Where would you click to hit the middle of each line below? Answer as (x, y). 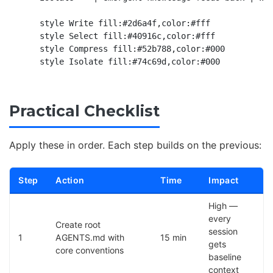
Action (70, 180)
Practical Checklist (84, 111)
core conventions (90, 250)
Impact (224, 180)
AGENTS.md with (90, 237)
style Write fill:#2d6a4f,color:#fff (115, 23)
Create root (78, 224)
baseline (225, 257)
